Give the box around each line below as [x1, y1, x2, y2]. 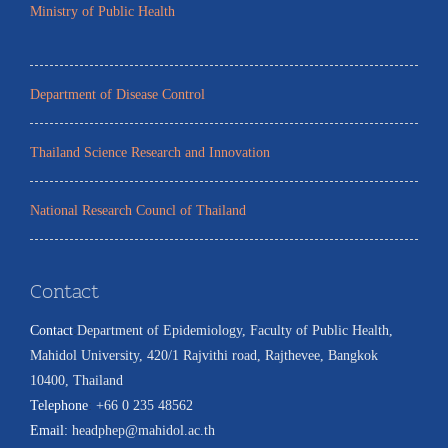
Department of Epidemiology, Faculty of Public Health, [77, 323, 393, 338]
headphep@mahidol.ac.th [72, 423, 215, 438]
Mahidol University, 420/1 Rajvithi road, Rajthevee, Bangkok [30, 348, 378, 363]
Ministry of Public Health [30, 4, 175, 19]
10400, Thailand [30, 373, 123, 388]
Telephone [30, 398, 88, 413]
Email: [30, 423, 72, 438]
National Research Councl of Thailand [30, 203, 246, 218]
